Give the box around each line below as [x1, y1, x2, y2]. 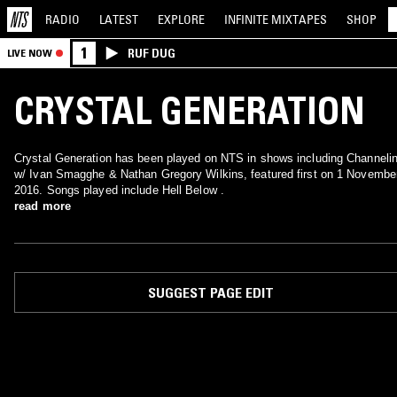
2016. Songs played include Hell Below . [14, 183, 224, 197]
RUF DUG [128, 45, 175, 61]
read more [14, 199, 71, 213]
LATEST [99, 11, 138, 27]
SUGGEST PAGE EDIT [147, 284, 274, 301]
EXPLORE [158, 11, 205, 27]
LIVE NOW [7, 46, 52, 59]
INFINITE [224, 11, 271, 27]
